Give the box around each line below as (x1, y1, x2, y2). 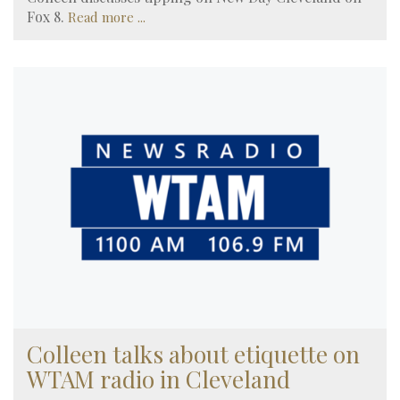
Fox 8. (27, 6, 64, 26)
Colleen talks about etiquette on (27, 337, 360, 370)
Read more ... (68, 7, 146, 26)
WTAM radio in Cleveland (27, 362, 290, 395)
